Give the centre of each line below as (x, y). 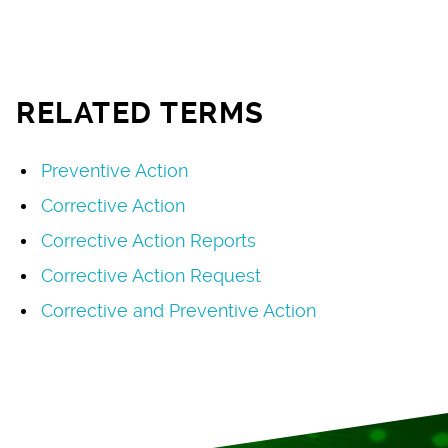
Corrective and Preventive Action (179, 310)
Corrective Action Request (151, 275)
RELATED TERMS (140, 112)
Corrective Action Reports (149, 240)
